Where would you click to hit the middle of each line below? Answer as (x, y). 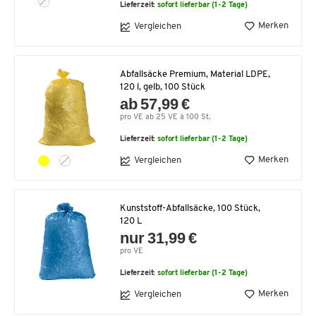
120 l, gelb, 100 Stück (163, 87)
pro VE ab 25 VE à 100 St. (165, 117)
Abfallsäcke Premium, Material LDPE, (195, 74)
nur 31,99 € (159, 238)
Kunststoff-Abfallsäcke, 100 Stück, (190, 208)
